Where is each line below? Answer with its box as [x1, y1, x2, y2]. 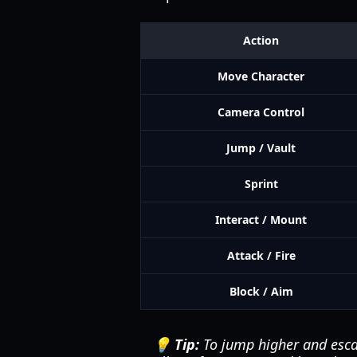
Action [243, 33, 279, 48]
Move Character [218, 69, 304, 84]
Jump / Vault [226, 140, 296, 155]
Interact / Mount [215, 212, 307, 227]
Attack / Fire [226, 248, 296, 263]
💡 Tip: [153, 335, 199, 354]
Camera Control [218, 104, 304, 120]
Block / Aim [229, 284, 293, 299]
